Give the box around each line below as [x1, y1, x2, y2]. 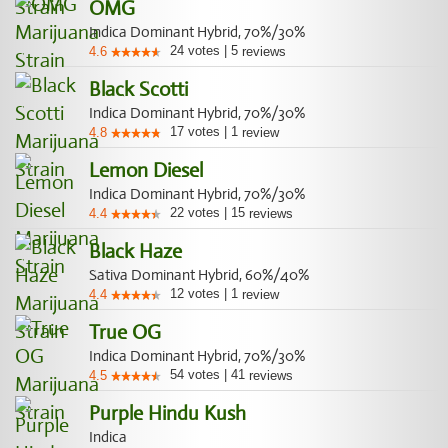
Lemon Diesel [89, 158, 203, 183]
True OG [89, 320, 161, 345]
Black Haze [89, 239, 182, 264]
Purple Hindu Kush [89, 401, 246, 426]
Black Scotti [89, 77, 188, 102]
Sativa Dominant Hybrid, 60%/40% [89, 266, 309, 284]
